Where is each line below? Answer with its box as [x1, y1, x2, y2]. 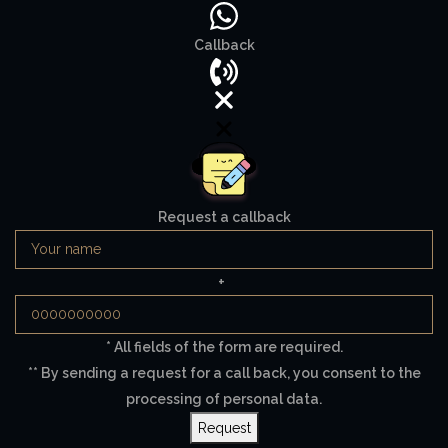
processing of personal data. [126, 390, 322, 407]
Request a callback [157, 208, 291, 225]
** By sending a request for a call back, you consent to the [27, 364, 421, 381]
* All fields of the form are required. [105, 338, 343, 355]
